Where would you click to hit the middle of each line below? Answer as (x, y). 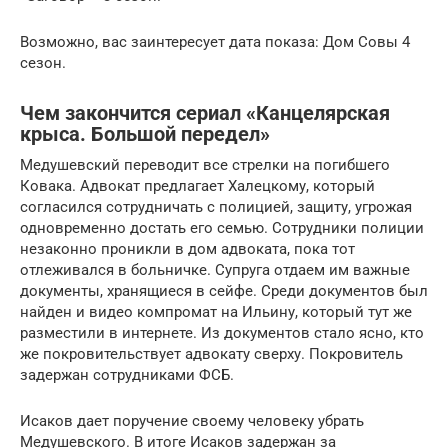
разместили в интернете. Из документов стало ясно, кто (222, 332)
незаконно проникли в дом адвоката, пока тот (187, 248)
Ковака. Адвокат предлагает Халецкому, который (197, 185)
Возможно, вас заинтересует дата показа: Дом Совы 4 (215, 41)
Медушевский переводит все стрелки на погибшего (205, 164)
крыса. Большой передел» (145, 134)
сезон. (43, 62)
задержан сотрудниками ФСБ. (127, 374)
